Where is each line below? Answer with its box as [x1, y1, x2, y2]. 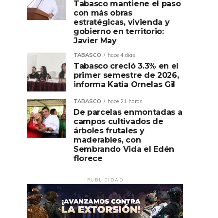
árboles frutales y [73, 126, 145, 135]
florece [73, 154, 103, 163]
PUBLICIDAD [87, 177, 124, 182]
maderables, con [73, 135, 141, 145]
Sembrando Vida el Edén [73, 145, 174, 154]
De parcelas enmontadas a [73, 108, 182, 117]
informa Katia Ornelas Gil [73, 80, 175, 89]
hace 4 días [108, 52, 135, 58]
